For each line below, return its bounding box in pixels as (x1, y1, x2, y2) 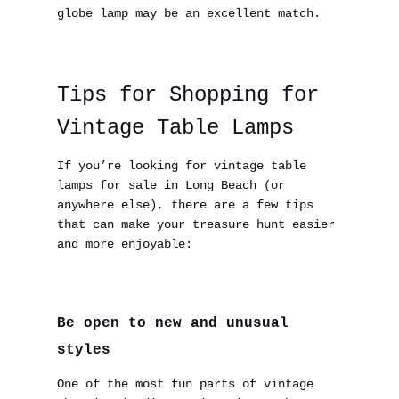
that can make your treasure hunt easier (57, 217, 335, 232)
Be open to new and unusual (57, 315, 289, 331)
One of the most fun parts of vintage (57, 377, 313, 391)
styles (57, 342, 110, 358)
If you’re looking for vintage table (57, 159, 306, 173)
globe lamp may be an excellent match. (57, 6, 321, 20)
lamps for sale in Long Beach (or (57, 178, 285, 192)
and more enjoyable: (57, 237, 192, 251)
